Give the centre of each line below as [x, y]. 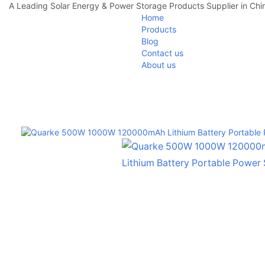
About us [159, 65]
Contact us [162, 53]
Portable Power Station [85, 91]
